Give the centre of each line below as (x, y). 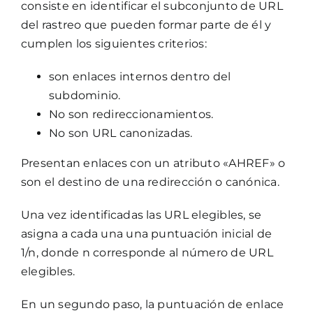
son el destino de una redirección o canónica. (150, 182)
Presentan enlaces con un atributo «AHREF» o (153, 163)
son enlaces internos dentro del (140, 76)
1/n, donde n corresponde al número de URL (147, 252)
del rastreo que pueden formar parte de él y (146, 24)
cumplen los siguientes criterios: (114, 43)
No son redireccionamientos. (131, 114)
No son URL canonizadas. (121, 133)
